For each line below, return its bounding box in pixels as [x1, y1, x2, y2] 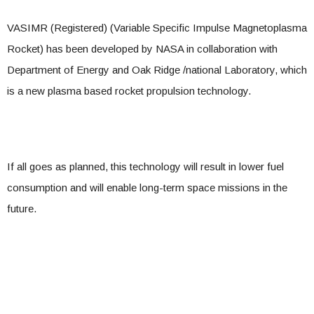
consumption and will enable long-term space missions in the [7, 182, 287, 194]
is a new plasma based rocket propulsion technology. [7, 85, 251, 97]
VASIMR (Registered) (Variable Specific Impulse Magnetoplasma [7, 22, 307, 34]
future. [7, 203, 36, 215]
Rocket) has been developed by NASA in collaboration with [7, 43, 278, 55]
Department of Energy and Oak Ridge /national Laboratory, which [7, 64, 307, 76]
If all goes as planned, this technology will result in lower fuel [7, 161, 284, 173]
